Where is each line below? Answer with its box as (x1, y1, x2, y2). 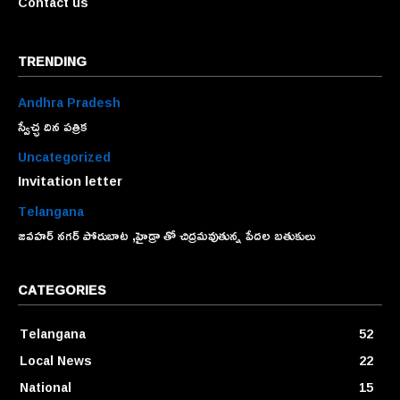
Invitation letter (18, 168, 122, 195)
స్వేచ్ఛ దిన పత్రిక (18, 113, 87, 140)
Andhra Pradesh (18, 90, 121, 115)
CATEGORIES (18, 278, 106, 303)
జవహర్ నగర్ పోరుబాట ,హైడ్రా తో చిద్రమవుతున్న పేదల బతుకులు (18, 222, 315, 249)
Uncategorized (18, 145, 111, 170)
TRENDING (18, 49, 87, 74)
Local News (20, 348, 92, 373)
